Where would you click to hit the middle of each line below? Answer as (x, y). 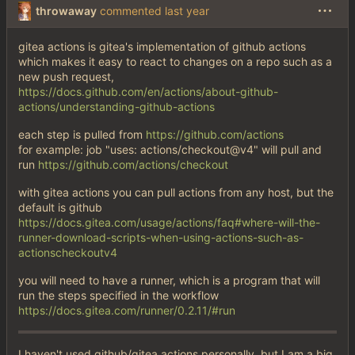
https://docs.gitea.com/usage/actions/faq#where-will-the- (169, 223)
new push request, (66, 77)
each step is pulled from (82, 135)
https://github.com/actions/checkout (133, 165)
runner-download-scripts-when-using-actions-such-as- (161, 238)
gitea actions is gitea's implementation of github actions (162, 47)
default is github (60, 208)
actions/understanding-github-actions (116, 107)
